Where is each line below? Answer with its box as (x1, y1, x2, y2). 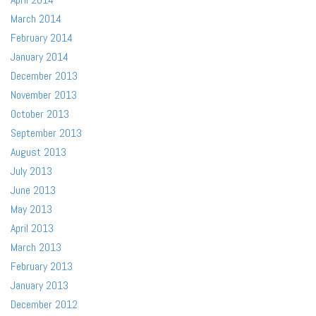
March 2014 (11, 11, 61, 26)
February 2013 (11, 259, 73, 274)
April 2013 (11, 221, 54, 236)
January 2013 (11, 278, 68, 293)
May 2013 (11, 202, 52, 217)
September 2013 (11, 126, 82, 140)
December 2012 (11, 297, 78, 312)
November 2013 (11, 87, 77, 102)
